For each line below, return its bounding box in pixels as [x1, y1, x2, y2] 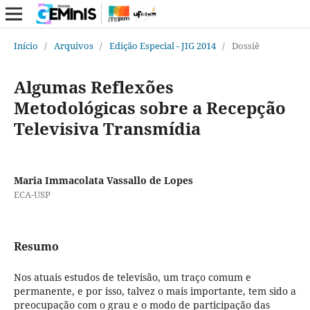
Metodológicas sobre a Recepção [13, 95, 286, 119]
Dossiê [231, 39, 259, 52]
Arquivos [53, 39, 93, 52]
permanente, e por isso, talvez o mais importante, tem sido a [13, 284, 296, 298]
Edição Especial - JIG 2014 [109, 39, 216, 52]
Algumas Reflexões [13, 75, 174, 98]
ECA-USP [13, 188, 51, 201]
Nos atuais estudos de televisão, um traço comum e [13, 270, 251, 284]
